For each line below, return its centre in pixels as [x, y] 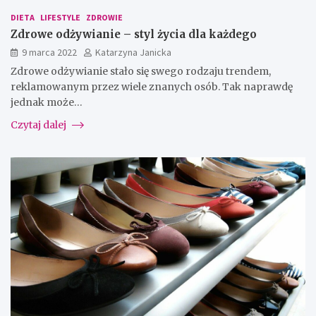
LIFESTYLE [60, 17]
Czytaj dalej [39, 124]
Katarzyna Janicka [133, 52]
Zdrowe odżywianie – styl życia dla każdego [134, 34]
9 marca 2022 [49, 52]
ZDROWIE [104, 17]
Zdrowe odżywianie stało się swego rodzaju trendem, [141, 71]
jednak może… [47, 102]
